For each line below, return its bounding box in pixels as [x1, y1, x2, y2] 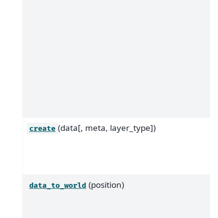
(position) [89, 179, 124, 190]
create [29, 124, 55, 133]
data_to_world [29, 181, 86, 190]
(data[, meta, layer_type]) [58, 122, 156, 133]
